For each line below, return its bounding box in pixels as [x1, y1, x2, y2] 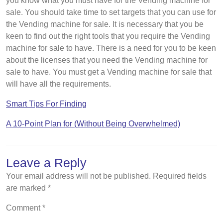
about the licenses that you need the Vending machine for [6, 56, 208, 64]
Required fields [153, 172, 207, 180]
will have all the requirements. [6, 80, 111, 88]
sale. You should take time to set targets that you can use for [6, 8, 216, 16]
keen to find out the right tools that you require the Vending [6, 32, 210, 40]
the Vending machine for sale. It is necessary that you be [6, 20, 204, 28]
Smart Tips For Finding [6, 100, 87, 108]
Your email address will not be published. [6, 172, 151, 180]
